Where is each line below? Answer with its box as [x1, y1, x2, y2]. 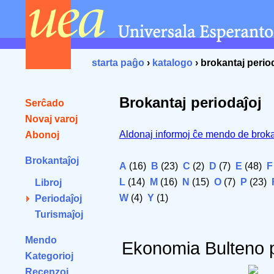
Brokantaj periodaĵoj [119, 94, 262, 111]
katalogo [152, 57, 193, 68]
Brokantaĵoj [25, 155, 79, 166]
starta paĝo [92, 57, 144, 68]
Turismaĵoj [35, 209, 83, 220]
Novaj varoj [25, 114, 78, 124]
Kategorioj [25, 251, 73, 261]
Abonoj [25, 130, 59, 140]
